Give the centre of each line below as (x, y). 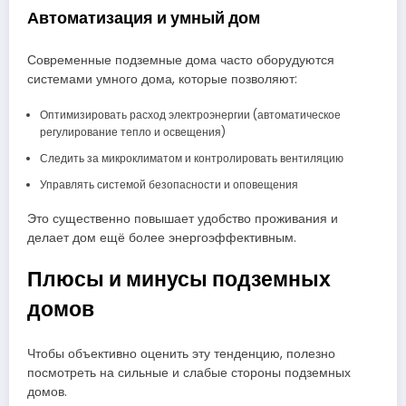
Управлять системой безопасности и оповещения (169, 184)
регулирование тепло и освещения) (132, 131)
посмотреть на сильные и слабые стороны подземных (189, 373)
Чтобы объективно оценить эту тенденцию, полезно (181, 354)
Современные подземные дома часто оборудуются (181, 60)
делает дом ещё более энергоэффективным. (162, 237)
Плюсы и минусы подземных (179, 279)
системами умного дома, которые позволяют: (162, 79)
